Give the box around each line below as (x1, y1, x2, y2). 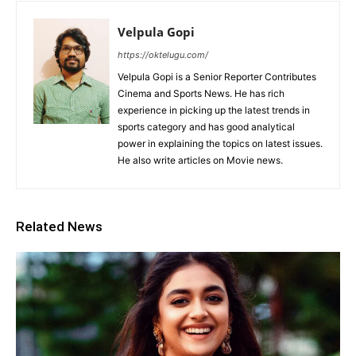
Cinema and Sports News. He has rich (118, 87, 284, 99)
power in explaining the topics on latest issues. (118, 137, 323, 149)
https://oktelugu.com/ (118, 48, 208, 60)
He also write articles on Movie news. (118, 153, 283, 166)
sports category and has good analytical (118, 120, 295, 133)
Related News (16, 218, 103, 234)
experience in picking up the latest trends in (118, 103, 310, 116)
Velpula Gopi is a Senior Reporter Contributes (118, 70, 316, 83)
